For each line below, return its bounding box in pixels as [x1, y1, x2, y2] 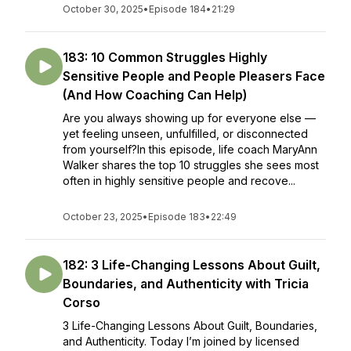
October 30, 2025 [63, 3, 143, 15]
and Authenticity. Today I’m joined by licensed [63, 335, 299, 348]
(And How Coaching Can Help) [63, 87, 247, 103]
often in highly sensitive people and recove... [63, 174, 295, 187]
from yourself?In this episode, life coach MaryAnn [63, 143, 317, 156]
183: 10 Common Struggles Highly [63, 49, 267, 65]
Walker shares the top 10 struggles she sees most [63, 158, 319, 172]
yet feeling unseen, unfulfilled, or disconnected [63, 127, 308, 140]
